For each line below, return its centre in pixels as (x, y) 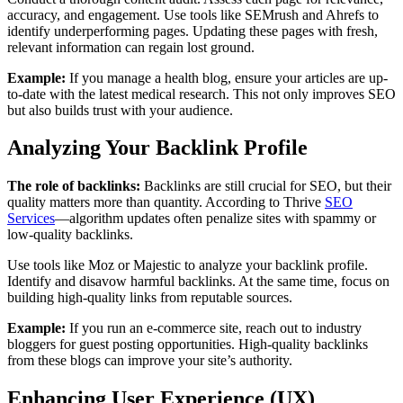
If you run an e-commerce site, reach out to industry (214, 328)
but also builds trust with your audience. (120, 110)
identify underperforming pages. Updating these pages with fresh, (193, 31)
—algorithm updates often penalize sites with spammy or (215, 219)
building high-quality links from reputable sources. (150, 298)
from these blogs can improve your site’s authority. (150, 361)
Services (31, 219)
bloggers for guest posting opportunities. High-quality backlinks (188, 345)
